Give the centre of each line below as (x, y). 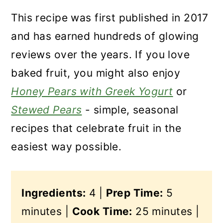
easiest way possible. (66, 147)
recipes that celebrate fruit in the (96, 128)
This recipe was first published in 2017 (110, 18)
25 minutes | (166, 211)
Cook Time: (102, 211)
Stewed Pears (47, 110)
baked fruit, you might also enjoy (96, 73)
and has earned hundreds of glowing (105, 36)
